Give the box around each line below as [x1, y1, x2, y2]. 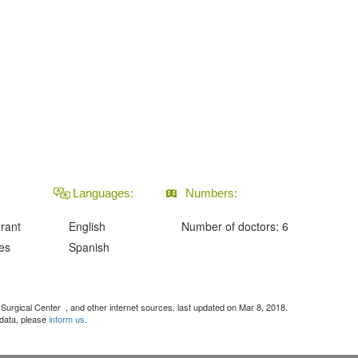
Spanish [69, 239, 109, 255]
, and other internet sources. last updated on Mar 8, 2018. [66, 300, 288, 313]
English [69, 218, 105, 234]
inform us [49, 312, 85, 325]
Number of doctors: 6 [181, 218, 288, 234]
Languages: [73, 186, 133, 200]
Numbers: [185, 186, 237, 200]
